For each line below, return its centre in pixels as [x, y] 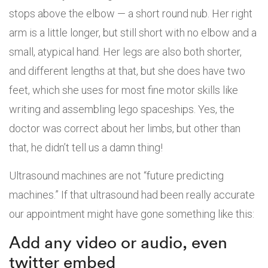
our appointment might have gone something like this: [132, 214]
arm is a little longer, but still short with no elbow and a [133, 32]
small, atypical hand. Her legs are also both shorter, [125, 51]
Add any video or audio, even [118, 242]
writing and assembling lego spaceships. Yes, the [122, 109]
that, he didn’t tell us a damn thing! [86, 147]
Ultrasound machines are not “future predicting [116, 175]
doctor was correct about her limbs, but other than [125, 128]
